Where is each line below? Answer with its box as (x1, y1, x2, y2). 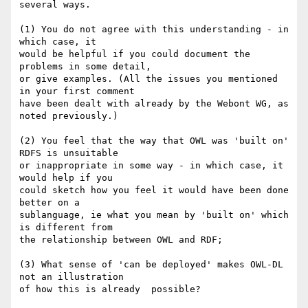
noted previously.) (19, 111, 118, 122)
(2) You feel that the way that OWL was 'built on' (19, 135, 289, 146)
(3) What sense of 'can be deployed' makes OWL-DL (19, 259, 283, 270)
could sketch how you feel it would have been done (19, 185, 289, 196)
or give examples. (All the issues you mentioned (19, 74, 278, 85)
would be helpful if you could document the (19, 49, 250, 60)
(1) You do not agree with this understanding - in (19, 24, 289, 35)
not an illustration (19, 272, 129, 283)
